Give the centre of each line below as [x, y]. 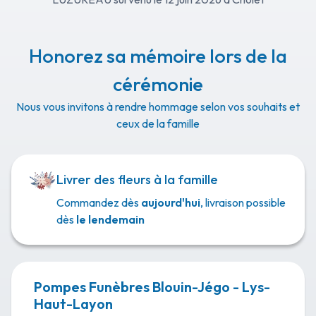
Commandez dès [99, 202]
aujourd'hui [171, 202]
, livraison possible [243, 202]
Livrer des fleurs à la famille [137, 180]
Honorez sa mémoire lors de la [158, 56]
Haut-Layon [73, 304]
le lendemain [110, 219]
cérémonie [158, 84]
